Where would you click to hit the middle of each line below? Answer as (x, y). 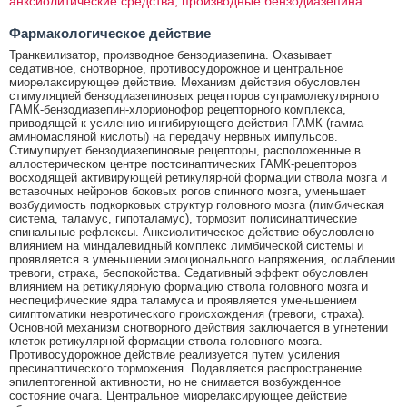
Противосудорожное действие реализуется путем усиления (174, 354)
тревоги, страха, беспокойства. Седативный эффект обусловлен (189, 273)
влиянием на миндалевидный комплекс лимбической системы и (186, 245)
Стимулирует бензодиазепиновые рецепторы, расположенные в (185, 150)
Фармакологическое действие (110, 33)
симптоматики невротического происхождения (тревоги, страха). (187, 313)
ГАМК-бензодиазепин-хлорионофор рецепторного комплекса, (178, 109)
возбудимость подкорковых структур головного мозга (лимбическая (197, 204)
